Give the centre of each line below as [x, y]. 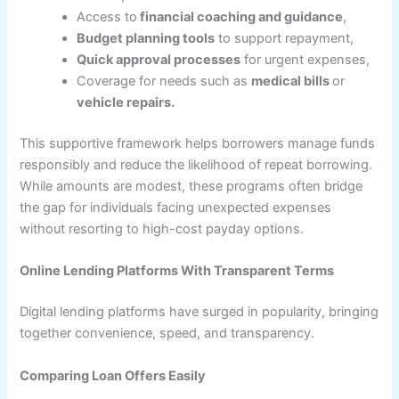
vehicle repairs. [126, 103]
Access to [107, 17]
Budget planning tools [146, 39]
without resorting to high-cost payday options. [162, 228]
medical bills [292, 81]
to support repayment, [285, 39]
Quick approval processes [159, 60]
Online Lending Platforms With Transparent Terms [177, 271]
